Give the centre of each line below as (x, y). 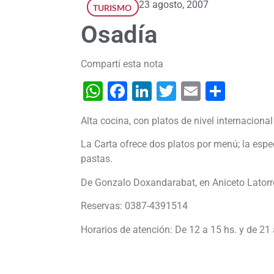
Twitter (206, 91)
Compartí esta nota (122, 64)
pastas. (97, 159)
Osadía (119, 35)
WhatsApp (148, 91)
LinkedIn (189, 91)
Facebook (169, 91)
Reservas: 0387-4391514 (137, 206)
